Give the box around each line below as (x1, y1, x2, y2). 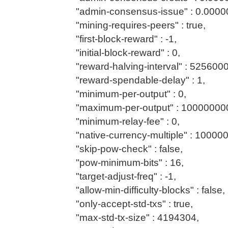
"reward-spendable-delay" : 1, (66, 74, 205, 85)
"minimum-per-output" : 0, (66, 88, 186, 99)
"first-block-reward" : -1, (66, 33, 177, 44)
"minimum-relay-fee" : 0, (66, 116, 180, 127)
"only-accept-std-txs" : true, (66, 198, 193, 209)
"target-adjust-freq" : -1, (66, 170, 176, 182)
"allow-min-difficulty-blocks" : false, (66, 184, 225, 195)
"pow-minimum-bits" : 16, (66, 157, 184, 168)
